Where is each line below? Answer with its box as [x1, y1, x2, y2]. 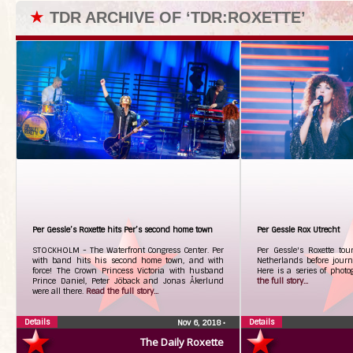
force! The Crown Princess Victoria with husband [32, 266, 224, 276]
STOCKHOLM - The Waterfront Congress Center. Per [32, 245, 224, 255]
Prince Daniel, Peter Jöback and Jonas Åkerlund [32, 276, 224, 286]
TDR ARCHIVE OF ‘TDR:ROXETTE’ [50, 9, 306, 26]
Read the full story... [86, 286, 158, 296]
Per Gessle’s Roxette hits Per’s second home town [32, 225, 213, 235]
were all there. [32, 286, 86, 296]
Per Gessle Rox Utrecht [257, 225, 340, 235]
